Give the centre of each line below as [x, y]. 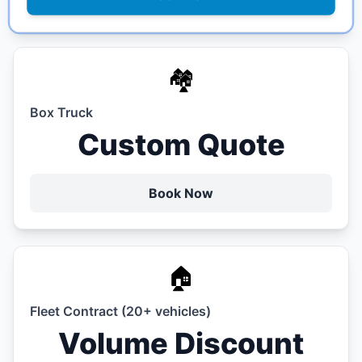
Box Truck [61, 113]
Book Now [181, 194]
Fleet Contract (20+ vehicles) [120, 311]
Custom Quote [181, 145]
